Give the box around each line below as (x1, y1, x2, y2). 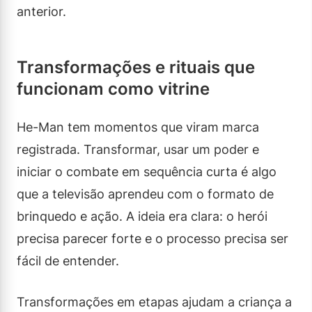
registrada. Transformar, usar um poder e (17, 141, 259, 157)
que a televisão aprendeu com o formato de (17, 186, 274, 201)
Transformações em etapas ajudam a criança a (17, 294, 292, 309)
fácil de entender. (17, 253, 119, 268)
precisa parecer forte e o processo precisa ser (17, 231, 288, 246)
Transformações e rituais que (17, 56, 255, 77)
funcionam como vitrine (17, 78, 210, 99)
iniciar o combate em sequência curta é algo (17, 164, 276, 179)
